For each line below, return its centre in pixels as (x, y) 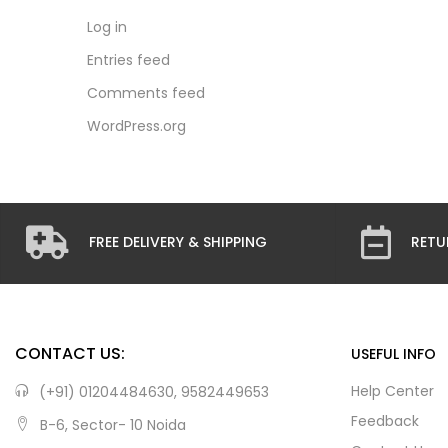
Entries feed (128, 59)
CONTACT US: (70, 353)
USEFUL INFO (393, 353)
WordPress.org (136, 125)
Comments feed (146, 92)
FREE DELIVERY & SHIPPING (178, 242)
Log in (107, 26)
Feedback (385, 420)
